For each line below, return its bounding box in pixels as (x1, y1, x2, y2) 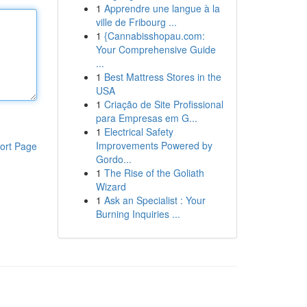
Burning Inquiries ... (95, 207, 180, 221)
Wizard (95, 180, 126, 193)
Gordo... (95, 152, 132, 166)
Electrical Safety (103, 125, 173, 138)
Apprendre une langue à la (103, 1, 220, 15)
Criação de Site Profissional (103, 97, 223, 111)
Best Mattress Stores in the (103, 70, 221, 84)
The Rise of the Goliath (103, 166, 204, 180)
